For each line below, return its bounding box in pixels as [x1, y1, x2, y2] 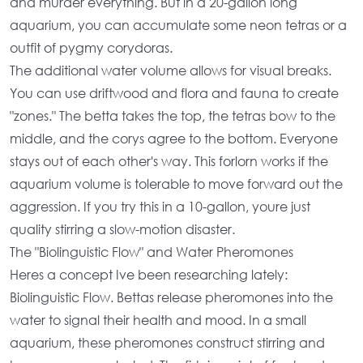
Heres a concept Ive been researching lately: [10, 266, 288, 283]
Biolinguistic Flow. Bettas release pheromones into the [10, 288, 333, 305]
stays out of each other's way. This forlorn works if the [10, 152, 328, 169]
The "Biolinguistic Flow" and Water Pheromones [10, 243, 293, 260]
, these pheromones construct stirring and [71, 334, 325, 351]
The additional [10, 62, 101, 79]
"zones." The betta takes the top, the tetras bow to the [10, 107, 335, 124]
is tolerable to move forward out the [121, 175, 343, 192]
